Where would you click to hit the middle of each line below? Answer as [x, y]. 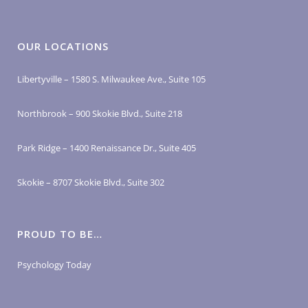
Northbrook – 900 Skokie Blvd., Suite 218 [100, 113]
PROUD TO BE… [60, 234]
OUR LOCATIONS [63, 46]
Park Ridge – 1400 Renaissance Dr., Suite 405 [107, 148]
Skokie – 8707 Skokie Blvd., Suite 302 [91, 182]
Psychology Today [54, 265]
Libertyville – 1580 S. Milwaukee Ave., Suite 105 [111, 79]
